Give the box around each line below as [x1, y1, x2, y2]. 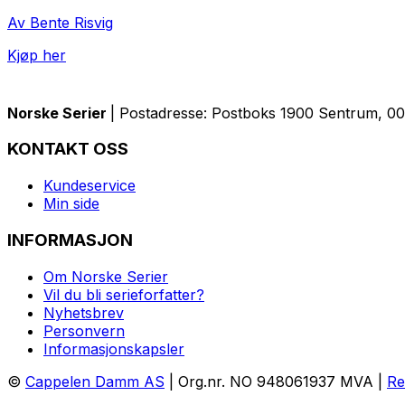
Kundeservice [43, 176, 136, 195]
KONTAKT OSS [7, 138, 128, 160]
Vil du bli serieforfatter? [43, 285, 204, 304]
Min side [43, 194, 99, 213]
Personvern [43, 321, 125, 340]
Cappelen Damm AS [25, 372, 165, 391]
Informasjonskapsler [43, 339, 184, 358]
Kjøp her [7, 45, 66, 64]
